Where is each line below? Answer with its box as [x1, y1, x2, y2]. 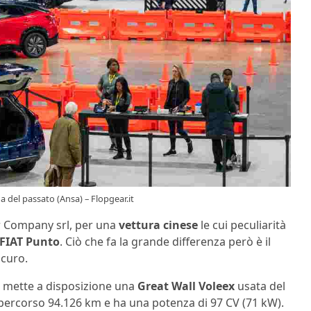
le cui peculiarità [198, 217, 286, 233]
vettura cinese [116, 217, 198, 233]
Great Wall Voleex [137, 278, 235, 294]
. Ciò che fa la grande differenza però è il [60, 233, 271, 249]
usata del [235, 278, 285, 294]
